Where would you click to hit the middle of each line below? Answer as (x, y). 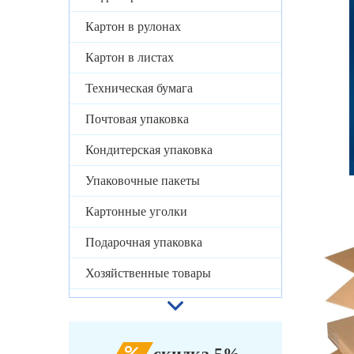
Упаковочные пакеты (143, 181)
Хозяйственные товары (148, 273)
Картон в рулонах (133, 27)
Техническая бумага (139, 88)
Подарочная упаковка (144, 243)
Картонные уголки (136, 212)
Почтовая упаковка (137, 119)
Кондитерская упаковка (149, 150)
